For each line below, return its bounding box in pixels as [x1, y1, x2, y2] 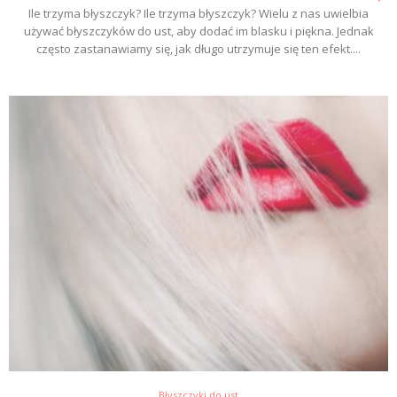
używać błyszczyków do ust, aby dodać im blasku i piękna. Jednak [23, 23, 374, 40]
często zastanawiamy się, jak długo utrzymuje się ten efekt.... [36, 41, 361, 58]
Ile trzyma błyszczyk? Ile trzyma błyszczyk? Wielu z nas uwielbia [28, 5, 369, 22]
